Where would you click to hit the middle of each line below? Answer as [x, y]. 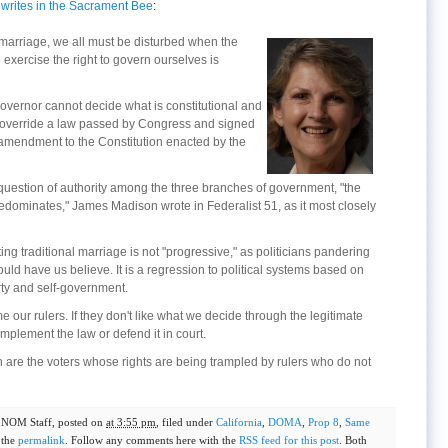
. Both [353, 440]
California [239, 422]
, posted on [79, 422]
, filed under [186, 422]
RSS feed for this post [289, 440]
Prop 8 [323, 422]
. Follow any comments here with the [152, 440]
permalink [41, 440]
